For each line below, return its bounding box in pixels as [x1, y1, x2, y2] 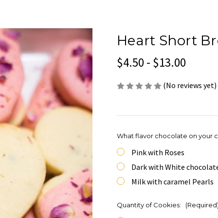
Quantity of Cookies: [117, 201, 182, 209]
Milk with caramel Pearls [131, 177, 214, 187]
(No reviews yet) [163, 80, 217, 90]
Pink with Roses [131, 147, 184, 158]
